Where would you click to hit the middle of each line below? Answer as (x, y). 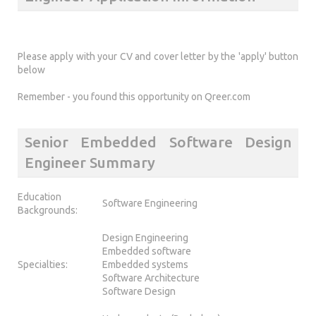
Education (39, 196)
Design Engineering (145, 237)
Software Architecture (151, 278)
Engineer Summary (90, 163)
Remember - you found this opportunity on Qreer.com (134, 97)
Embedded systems (145, 264)
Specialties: (43, 264)
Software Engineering (150, 203)
